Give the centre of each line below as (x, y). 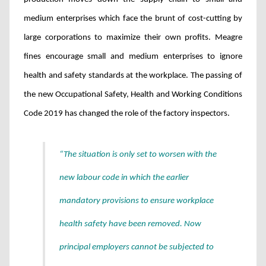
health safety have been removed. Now (130, 224)
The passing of (216, 76)
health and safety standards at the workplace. (107, 76)
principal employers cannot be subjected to (137, 247)
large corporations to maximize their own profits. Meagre (133, 38)
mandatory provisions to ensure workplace (137, 201)
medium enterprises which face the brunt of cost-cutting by (133, 19)
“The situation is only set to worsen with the (138, 155)
